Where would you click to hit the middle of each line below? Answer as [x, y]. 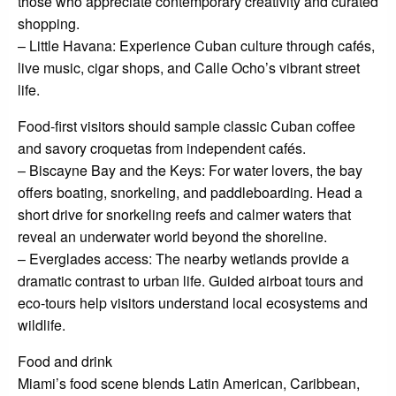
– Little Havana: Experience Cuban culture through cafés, [196, 46]
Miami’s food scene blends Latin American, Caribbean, [189, 384]
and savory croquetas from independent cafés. [162, 148]
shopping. [49, 24]
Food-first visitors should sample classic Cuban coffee [187, 126]
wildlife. [42, 325]
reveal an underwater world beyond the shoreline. [172, 237]
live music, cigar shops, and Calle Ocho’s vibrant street [189, 68]
